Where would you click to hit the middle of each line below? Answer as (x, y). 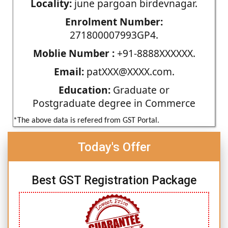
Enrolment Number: (114, 21)
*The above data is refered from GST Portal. (86, 120)
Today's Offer (114, 147)
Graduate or (140, 90)
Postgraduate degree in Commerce (114, 103)
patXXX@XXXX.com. (129, 71)
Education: (84, 90)
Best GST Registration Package (114, 180)
